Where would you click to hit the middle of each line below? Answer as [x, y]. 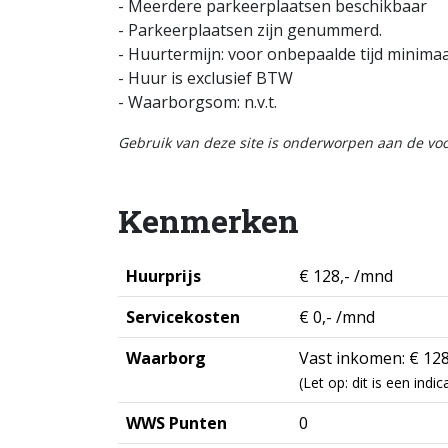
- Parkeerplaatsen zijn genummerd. [250, 30]
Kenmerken [208, 220]
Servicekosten [183, 317]
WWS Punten [176, 423]
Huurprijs [163, 276]
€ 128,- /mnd [346, 276]
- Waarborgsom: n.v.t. [197, 102]
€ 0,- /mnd [337, 317]
